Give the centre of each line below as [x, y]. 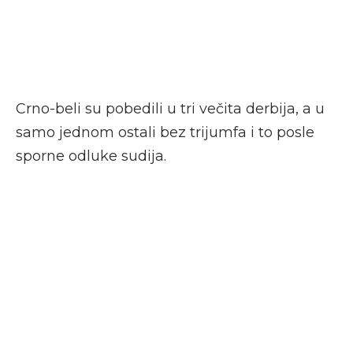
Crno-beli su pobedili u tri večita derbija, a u [170, 109]
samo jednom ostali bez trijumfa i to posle [165, 133]
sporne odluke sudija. [91, 156]
